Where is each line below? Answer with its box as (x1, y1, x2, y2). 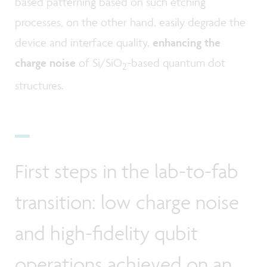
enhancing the (153, 35, 221, 50)
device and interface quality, (15, 35, 153, 50)
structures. (15, 78, 64, 93)
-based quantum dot (127, 55, 225, 70)
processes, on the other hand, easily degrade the (15, 15, 246, 30)
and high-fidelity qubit (15, 221, 198, 245)
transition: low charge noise (15, 190, 239, 214)
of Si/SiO (76, 55, 122, 70)
